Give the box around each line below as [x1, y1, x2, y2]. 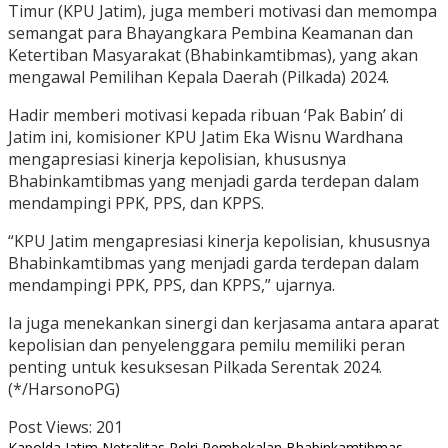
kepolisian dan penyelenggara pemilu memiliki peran [8, 334, 405, 357]
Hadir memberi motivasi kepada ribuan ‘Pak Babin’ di [8, 104, 403, 127]
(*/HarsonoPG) [8, 378, 120, 401]
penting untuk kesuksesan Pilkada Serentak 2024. [8, 356, 382, 379]
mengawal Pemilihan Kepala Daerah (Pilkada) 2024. [8, 66, 389, 89]
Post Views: [8, 416, 92, 439]
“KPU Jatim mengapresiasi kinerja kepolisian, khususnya [8, 230, 430, 253]
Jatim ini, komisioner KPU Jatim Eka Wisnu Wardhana [8, 126, 403, 149]
